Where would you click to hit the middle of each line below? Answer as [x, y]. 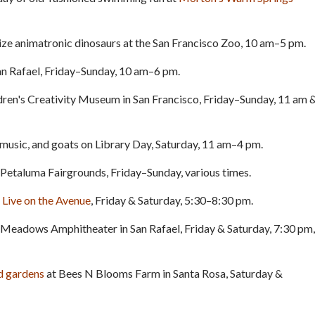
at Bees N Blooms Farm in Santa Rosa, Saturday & [163, 273]
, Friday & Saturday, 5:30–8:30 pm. [172, 200]
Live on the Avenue [46, 200]
